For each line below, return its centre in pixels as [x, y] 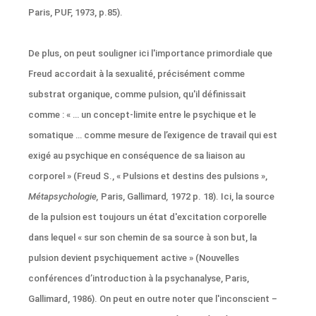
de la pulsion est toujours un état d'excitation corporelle [148, 217]
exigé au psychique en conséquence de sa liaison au [137, 156]
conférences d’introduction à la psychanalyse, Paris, [139, 279]
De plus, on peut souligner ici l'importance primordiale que [151, 54]
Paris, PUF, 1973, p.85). [76, 13]
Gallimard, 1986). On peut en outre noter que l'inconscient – [153, 299]
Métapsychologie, [65, 197]
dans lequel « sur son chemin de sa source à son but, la [143, 238]
